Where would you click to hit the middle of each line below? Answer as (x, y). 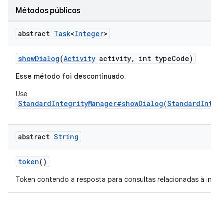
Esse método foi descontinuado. (71, 76)
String (66, 137)
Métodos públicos (48, 11)
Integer (89, 33)
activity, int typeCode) (144, 58)
